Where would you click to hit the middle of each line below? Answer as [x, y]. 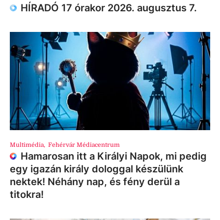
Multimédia [27, 145]
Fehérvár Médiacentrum [84, 145]
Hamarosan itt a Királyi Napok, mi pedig [114, 156]
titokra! [27, 194]
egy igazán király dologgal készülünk [96, 169]
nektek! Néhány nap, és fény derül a [95, 181]
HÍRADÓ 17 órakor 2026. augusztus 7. [109, 8]
